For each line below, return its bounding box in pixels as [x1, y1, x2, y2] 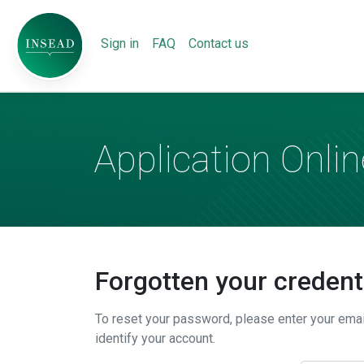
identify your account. [95, 331, 215, 346]
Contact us [188, 36, 249, 51]
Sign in [100, 36, 139, 51]
